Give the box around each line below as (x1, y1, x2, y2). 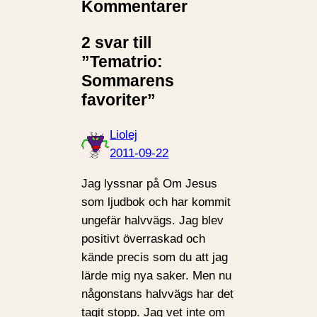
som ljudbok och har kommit (81, 195, 231, 209)
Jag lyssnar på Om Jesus (81, 176, 218, 190)
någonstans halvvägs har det (81, 287, 234, 301)
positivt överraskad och (81, 231, 206, 246)
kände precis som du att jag (81, 250, 229, 264)
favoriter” (81, 90, 156, 109)
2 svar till (81, 33, 152, 52)
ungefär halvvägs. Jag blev (81, 213, 224, 227)
